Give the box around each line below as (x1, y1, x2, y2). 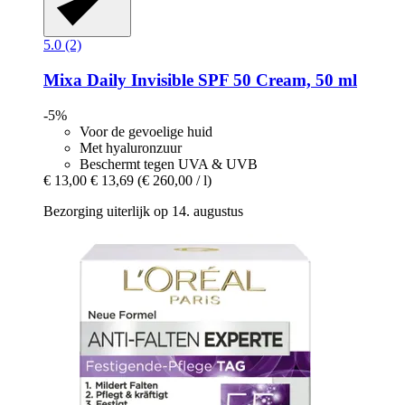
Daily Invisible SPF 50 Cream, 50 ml (82, 70, 357, 89)
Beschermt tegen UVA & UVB (80, 155, 258, 172)
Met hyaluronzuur (80, 139, 182, 155)
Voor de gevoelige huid (80, 123, 212, 139)
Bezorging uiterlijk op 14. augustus (43, 202, 243, 219)
